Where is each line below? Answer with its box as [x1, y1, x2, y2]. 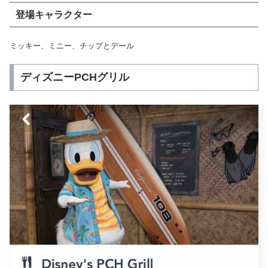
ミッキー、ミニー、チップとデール [10, 41, 134, 51]
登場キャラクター [15, 9, 92, 20]
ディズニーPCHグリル [20, 71, 129, 84]
